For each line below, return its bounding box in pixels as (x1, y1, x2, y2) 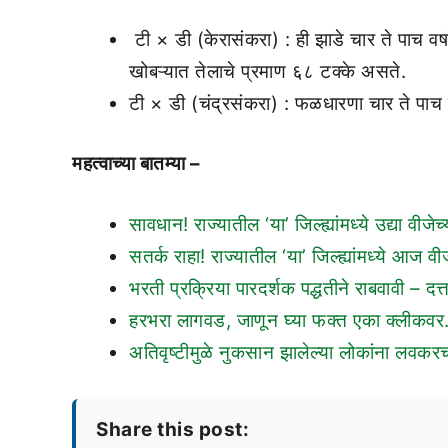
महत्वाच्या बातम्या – (72, 152, 205, 176)
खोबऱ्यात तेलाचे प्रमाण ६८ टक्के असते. (129, 59, 406, 83)
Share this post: (96, 417, 249, 441)
